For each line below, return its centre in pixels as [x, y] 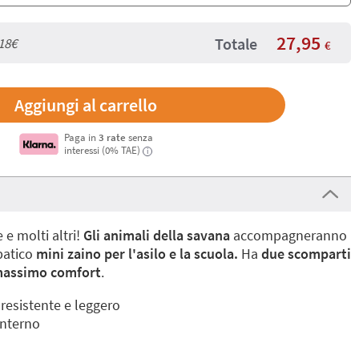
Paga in [81, 137]
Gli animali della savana [157, 235]
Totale [236, 44]
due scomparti [306, 254]
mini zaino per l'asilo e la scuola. [137, 254]
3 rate [112, 137]
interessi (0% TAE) [102, 150]
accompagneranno [288, 235]
